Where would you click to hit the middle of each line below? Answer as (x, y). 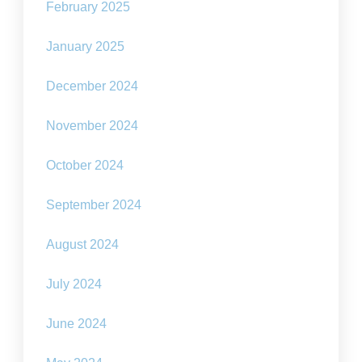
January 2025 (86, 46)
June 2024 (77, 324)
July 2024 (74, 284)
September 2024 (94, 205)
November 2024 (93, 126)
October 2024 (85, 165)
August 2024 (83, 244)
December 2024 (93, 86)
